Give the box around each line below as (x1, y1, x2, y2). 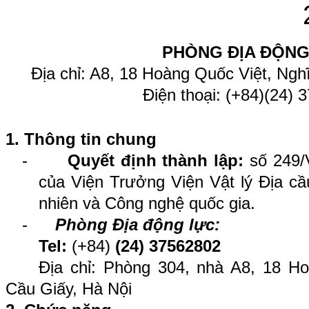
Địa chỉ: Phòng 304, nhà (39, 258, 231, 277)
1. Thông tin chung (6, 130, 157, 148)
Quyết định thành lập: (67, 151, 250, 170)
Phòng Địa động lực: (55, 215, 225, 234)
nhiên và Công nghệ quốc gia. (39, 194, 255, 212)
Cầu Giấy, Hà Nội (6, 279, 132, 298)
